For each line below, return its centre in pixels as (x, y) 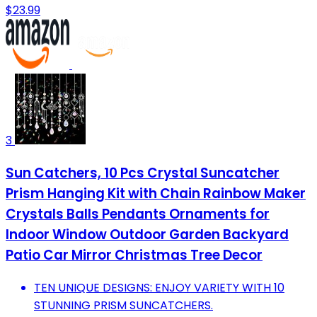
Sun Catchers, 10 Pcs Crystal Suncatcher (143, 173)
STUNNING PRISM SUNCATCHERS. (123, 305)
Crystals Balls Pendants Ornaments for (138, 214)
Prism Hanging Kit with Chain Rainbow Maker (156, 193)
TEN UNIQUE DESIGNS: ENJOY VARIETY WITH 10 (159, 287)
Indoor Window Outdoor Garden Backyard (147, 234)
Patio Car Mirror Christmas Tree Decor (134, 255)
